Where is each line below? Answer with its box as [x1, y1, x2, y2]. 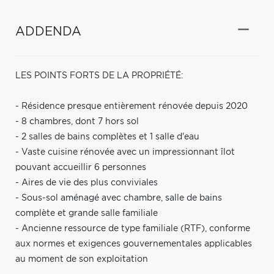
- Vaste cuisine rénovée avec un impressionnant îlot [15, 147, 235, 157]
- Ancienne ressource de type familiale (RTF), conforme [15, 224, 250, 233]
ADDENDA [15, 25, 81, 38]
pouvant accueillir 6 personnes [15, 163, 146, 172]
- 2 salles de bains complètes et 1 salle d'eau [15, 132, 199, 141]
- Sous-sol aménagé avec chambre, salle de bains [15, 193, 222, 202]
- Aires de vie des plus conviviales [15, 178, 158, 187]
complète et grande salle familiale [15, 209, 158, 218]
